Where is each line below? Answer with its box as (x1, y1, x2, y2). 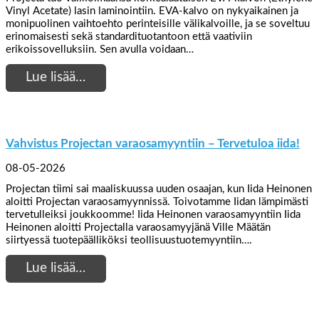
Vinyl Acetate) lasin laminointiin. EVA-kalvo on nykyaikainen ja (6, 5, 298, 16)
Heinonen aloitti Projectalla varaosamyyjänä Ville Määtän (6, 221, 271, 233)
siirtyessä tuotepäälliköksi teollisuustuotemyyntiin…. (6, 234, 252, 246)
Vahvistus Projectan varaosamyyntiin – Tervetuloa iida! (6, 137, 300, 150)
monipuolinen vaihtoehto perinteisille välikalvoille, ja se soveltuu (6, 18, 310, 29)
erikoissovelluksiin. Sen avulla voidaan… (6, 43, 194, 55)
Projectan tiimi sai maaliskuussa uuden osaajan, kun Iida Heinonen (6, 183, 312, 194)
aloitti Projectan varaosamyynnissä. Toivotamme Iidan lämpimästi (6, 196, 308, 207)
